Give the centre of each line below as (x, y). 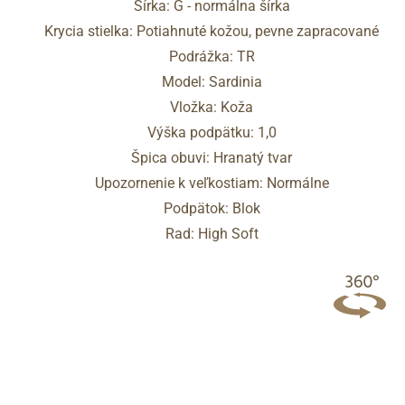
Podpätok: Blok (212, 208)
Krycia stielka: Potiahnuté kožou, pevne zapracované (212, 31)
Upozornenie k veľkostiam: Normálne (212, 183)
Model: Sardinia (212, 81)
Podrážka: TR (212, 56)
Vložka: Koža (212, 107)
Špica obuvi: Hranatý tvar (212, 157)
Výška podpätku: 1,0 (212, 132)
